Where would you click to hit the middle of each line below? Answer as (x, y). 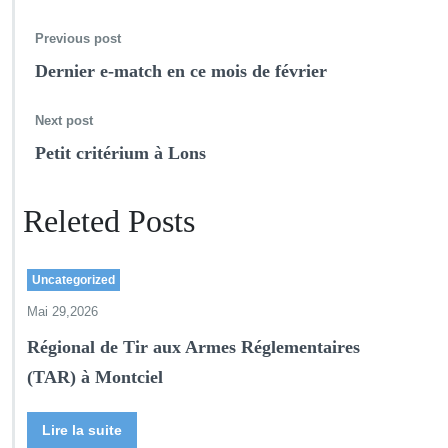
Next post (64, 120)
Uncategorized (73, 280)
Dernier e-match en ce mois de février (181, 71)
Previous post (78, 38)
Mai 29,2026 (62, 311)
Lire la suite (82, 430)
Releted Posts (109, 221)
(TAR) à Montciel (95, 377)
